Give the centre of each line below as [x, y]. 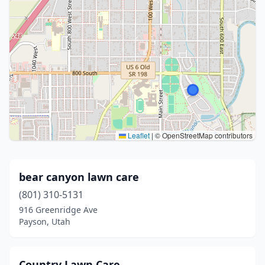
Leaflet [138, 135]
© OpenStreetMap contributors [203, 135]
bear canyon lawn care [79, 177]
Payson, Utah [45, 222]
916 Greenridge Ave [58, 210]
